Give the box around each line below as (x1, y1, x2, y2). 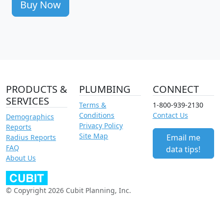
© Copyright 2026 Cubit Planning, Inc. (6, 185, 131, 195)
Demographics (6, 111, 54, 121)
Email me (166, 132, 200, 143)
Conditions (79, 110, 115, 120)
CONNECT (152, 82, 199, 96)
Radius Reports (6, 132, 56, 142)
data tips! (166, 143, 201, 155)
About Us (6, 153, 36, 163)
